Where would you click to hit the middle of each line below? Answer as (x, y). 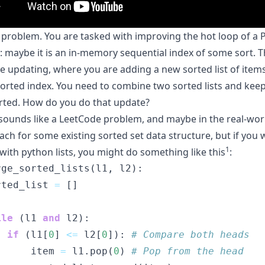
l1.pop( (90, 251)
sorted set (121, 136)
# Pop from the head (188, 251)
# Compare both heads (190, 235)
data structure (178, 136)
